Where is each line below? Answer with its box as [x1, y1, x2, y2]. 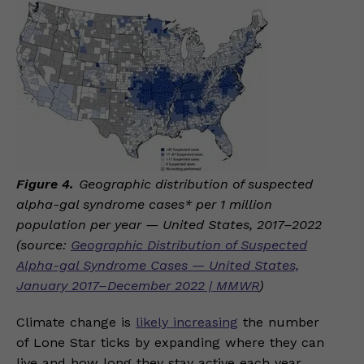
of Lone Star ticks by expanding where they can [16, 334, 324, 350]
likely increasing [136, 314, 238, 330]
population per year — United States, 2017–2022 [16, 216, 322, 232]
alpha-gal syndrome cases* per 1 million [16, 196, 272, 212]
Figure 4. [16, 175, 74, 192]
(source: [16, 236, 71, 253]
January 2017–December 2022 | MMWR [16, 277, 259, 293]
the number [238, 314, 319, 330]
